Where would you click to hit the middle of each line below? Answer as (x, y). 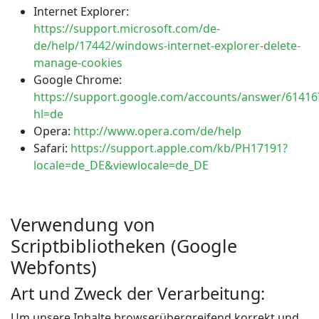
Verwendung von (83, 224)
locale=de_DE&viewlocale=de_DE (121, 165)
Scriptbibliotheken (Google (124, 246)
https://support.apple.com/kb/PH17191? (179, 148)
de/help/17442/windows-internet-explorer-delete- (167, 46)
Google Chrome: (78, 80)
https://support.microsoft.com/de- (127, 28)
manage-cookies (78, 63)
